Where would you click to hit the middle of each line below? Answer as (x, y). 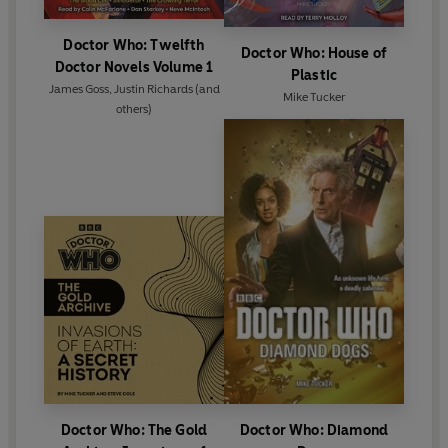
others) (134, 109)
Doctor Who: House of (314, 54)
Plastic (314, 76)
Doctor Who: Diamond (314, 431)
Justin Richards (153, 89)
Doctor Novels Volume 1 (134, 68)
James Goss (78, 89)
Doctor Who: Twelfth (134, 46)
